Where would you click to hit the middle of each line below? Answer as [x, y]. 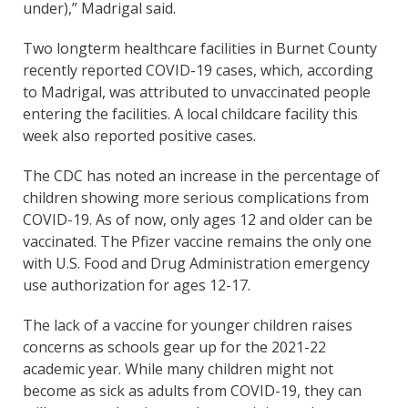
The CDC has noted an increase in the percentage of [201, 175]
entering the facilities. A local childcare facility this [190, 113]
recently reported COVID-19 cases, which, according [198, 70]
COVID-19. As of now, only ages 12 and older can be [198, 219]
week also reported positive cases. [139, 135]
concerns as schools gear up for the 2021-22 [174, 347]
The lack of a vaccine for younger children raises [188, 325]
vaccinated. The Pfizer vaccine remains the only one [197, 241]
